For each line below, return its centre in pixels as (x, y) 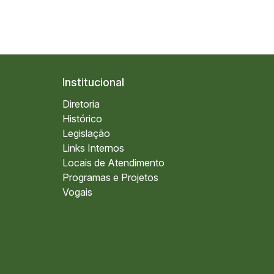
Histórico (82, 119)
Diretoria (81, 104)
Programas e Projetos (110, 177)
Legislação (86, 133)
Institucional (93, 82)
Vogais (77, 192)
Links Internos (93, 148)
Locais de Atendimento (113, 163)
